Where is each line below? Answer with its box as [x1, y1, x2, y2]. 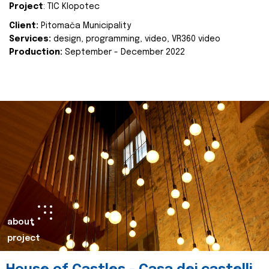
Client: [9, 22, 38, 30]
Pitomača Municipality [38, 22, 131, 30]
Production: [9, 48, 62, 56]
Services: [9, 35, 51, 43]
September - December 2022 [62, 48, 185, 56]
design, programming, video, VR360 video [51, 35, 220, 43]
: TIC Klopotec [43, 2, 100, 11]
